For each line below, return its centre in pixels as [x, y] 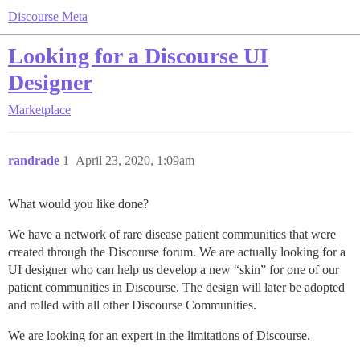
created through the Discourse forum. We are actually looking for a [177, 252]
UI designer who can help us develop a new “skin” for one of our [174, 270]
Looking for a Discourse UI [138, 56]
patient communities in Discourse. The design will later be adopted [176, 287]
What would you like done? [78, 204]
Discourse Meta [48, 16]
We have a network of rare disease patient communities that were [172, 234]
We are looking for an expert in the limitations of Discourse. [159, 335]
